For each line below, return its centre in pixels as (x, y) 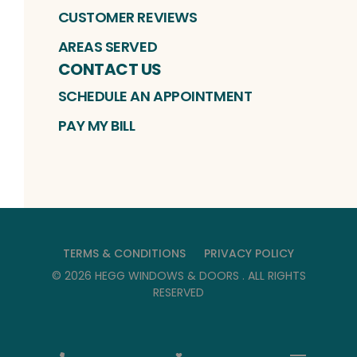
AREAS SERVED (108, 46)
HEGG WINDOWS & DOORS (168, 275)
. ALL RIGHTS (274, 275)
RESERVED (178, 292)
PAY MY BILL (96, 125)
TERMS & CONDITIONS (125, 253)
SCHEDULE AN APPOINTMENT (155, 96)
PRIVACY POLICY (249, 253)
